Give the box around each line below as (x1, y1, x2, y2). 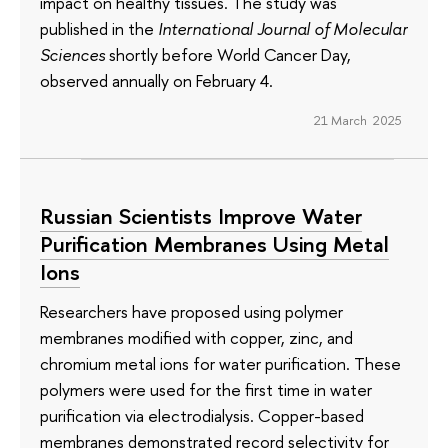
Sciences (40, 42, 105, 66)
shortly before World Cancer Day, (105, 42, 351, 66)
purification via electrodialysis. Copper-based (40, 404, 364, 428)
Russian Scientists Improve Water (40, 200, 362, 231)
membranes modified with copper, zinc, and (40, 326, 353, 350)
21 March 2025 (313, 111, 402, 130)
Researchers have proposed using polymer (40, 300, 343, 324)
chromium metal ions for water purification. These (40, 352, 401, 376)
